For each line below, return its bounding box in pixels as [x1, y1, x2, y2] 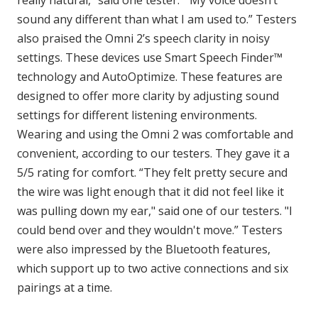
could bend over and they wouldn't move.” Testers [17, 222, 283, 238]
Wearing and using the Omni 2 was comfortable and [17, 126, 293, 143]
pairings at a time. [17, 280, 112, 296]
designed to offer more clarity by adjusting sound [17, 88, 279, 104]
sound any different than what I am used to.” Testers [17, 11, 297, 28]
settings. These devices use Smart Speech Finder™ [17, 50, 283, 66]
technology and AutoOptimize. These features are [17, 69, 283, 85]
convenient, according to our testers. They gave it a [17, 146, 290, 162]
